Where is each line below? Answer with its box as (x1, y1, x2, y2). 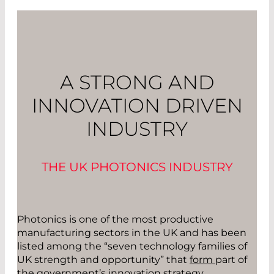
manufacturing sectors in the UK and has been (17, 226, 246, 239)
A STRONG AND (60, 70, 214, 94)
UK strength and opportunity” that (17, 253, 190, 265)
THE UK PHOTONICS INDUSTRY (41, 159, 233, 174)
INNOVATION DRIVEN (31, 93, 243, 117)
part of (215, 253, 247, 265)
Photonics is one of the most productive (17, 213, 213, 225)
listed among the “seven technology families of (17, 240, 247, 252)
